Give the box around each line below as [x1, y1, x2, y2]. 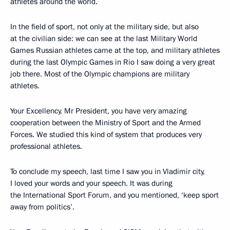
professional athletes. [10, 141, 82, 152]
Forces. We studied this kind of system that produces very [10, 129, 202, 140]
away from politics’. [10, 202, 74, 213]
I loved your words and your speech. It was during [10, 178, 172, 189]
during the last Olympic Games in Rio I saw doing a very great [10, 57, 215, 68]
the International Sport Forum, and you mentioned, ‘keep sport [10, 190, 219, 201]
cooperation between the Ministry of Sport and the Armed [10, 118, 201, 128]
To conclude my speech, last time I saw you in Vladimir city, [10, 166, 205, 177]
